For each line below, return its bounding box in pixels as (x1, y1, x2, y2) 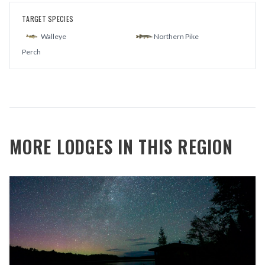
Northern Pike (154, 32, 199, 41)
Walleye (41, 32, 66, 41)
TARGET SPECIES (22, 14, 74, 24)
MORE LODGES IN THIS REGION (9, 133, 233, 160)
